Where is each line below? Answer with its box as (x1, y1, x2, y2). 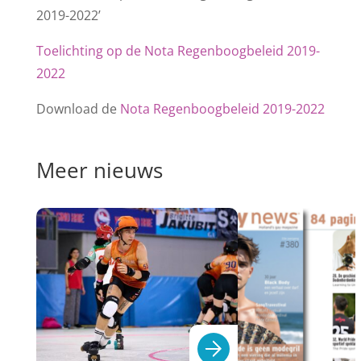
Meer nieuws (35, 156, 163, 185)
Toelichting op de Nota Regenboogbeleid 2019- (35, 42, 320, 60)
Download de (35, 100, 120, 118)
